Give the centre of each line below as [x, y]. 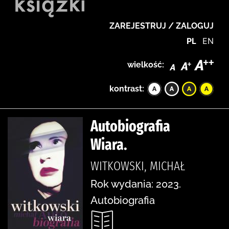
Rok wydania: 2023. [136, 184]
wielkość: [146, 64]
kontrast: [127, 88]
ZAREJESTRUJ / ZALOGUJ [162, 26]
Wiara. [109, 144]
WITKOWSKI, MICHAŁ [138, 166]
